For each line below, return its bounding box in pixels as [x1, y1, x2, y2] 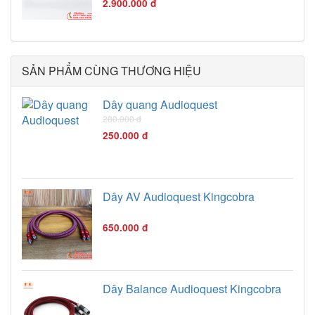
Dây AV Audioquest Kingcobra [103, 188, 255, 205]
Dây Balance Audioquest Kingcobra [103, 280, 281, 297]
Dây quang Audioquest [103, 96, 217, 112]
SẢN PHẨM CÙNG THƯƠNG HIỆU [22, 62, 201, 79]
